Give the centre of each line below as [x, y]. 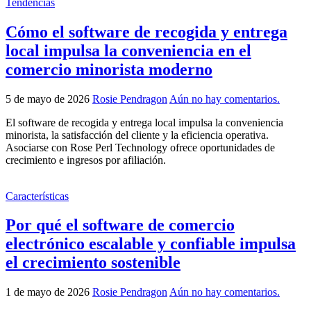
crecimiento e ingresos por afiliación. [86, 160]
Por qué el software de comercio [120, 225]
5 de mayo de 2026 [49, 99]
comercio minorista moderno [109, 69]
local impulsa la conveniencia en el [128, 50]
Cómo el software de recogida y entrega [146, 32]
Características [37, 196]
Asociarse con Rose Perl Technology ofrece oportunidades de [140, 147]
